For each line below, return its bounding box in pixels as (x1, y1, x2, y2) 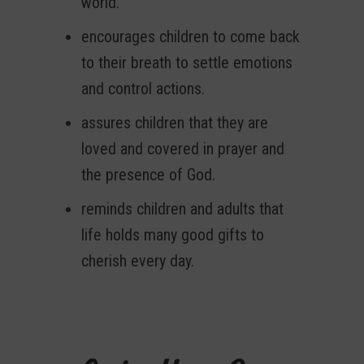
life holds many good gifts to (81, 225, 264, 245)
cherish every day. (81, 251, 194, 271)
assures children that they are (81, 113, 268, 133)
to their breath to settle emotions (81, 53, 292, 73)
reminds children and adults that (81, 199, 284, 219)
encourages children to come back (81, 27, 300, 47)
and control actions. (81, 79, 205, 99)
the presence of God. (81, 165, 215, 185)
